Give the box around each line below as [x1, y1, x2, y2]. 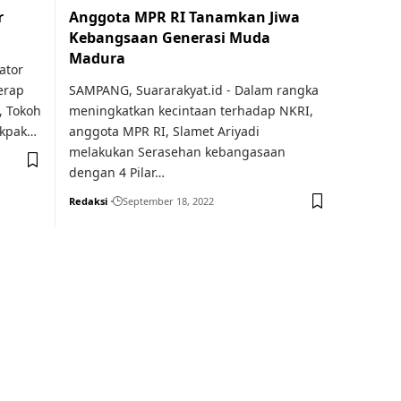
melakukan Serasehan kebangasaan [68, 143, 286, 160]
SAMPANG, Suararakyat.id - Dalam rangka [68, 81, 319, 98]
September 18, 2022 [122, 194, 214, 208]
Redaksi [68, 194, 107, 208]
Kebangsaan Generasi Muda [68, 28, 270, 47]
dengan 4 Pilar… [68, 164, 165, 181]
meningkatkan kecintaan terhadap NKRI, [68, 102, 313, 119]
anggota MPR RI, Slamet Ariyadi [68, 123, 260, 140]
